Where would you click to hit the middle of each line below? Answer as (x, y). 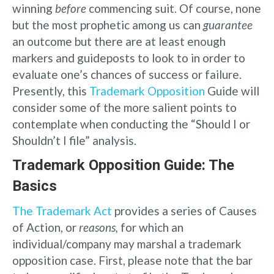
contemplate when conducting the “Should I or (131, 124)
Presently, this (51, 91)
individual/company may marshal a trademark (127, 243)
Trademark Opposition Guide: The (123, 165)
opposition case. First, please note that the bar (132, 260)
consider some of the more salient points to (124, 107)
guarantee (228, 24)
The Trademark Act (62, 210)
